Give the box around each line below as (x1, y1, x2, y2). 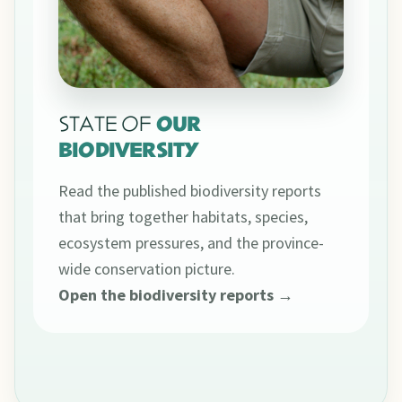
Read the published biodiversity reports (58, 180, 321, 202)
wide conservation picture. (58, 258, 235, 280)
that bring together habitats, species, (58, 206, 308, 228)
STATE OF (58, 114, 156, 139)
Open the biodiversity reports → (58, 284, 293, 306)
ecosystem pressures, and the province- (58, 232, 324, 254)
